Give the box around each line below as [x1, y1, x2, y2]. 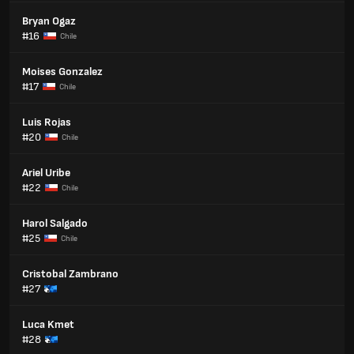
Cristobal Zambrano [22, 267, 119, 281]
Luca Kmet [22, 318, 74, 331]
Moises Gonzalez [22, 65, 103, 78]
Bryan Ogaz [22, 14, 76, 28]
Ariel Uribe [22, 166, 70, 179]
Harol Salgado [22, 217, 88, 230]
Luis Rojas [22, 115, 71, 129]
